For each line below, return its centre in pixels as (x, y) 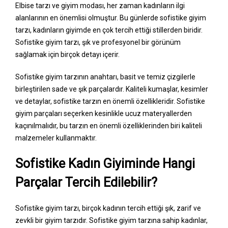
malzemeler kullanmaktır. (56, 138)
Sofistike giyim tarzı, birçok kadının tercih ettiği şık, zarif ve (108, 208)
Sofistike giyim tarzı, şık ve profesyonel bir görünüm (98, 42)
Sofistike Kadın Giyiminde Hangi (105, 163)
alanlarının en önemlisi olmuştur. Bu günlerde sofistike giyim (111, 18)
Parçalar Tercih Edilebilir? (86, 182)
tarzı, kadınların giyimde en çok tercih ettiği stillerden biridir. (109, 30)
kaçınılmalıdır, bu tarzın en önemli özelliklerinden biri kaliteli (109, 125)
